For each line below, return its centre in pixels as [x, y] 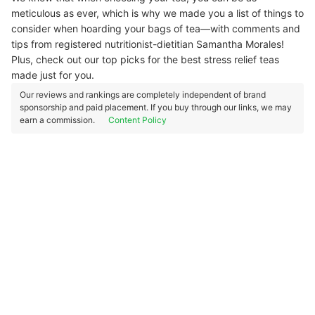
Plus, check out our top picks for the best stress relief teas [145, 59]
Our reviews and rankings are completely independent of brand [143, 95]
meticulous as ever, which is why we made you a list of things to [157, 13]
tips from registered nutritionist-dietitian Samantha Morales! [148, 44]
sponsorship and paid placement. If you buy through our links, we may [156, 107]
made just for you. [53, 75]
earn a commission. [58, 120]
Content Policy [137, 120]
